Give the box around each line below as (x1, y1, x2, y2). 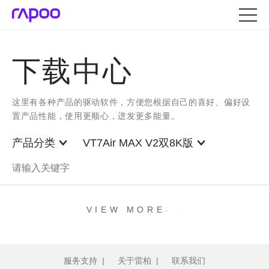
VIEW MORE (86, 205, 166, 215)
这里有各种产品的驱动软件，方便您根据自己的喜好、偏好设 (12, 97, 250, 107)
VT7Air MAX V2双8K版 (83, 137, 193, 149)
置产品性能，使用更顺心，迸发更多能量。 (12, 111, 180, 121)
